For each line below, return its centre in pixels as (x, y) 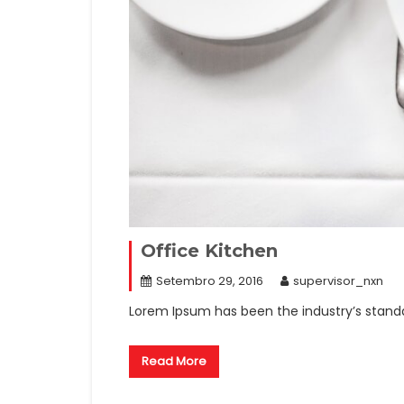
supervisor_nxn (338, 280)
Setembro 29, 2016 (210, 280)
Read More (174, 361)
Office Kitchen (209, 250)
